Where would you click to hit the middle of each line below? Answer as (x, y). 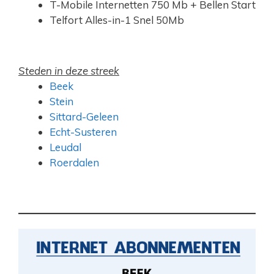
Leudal (65, 147)
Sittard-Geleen (84, 116)
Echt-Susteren (83, 131)
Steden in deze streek (69, 70)
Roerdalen (74, 162)
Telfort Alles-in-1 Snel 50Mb (117, 20)
